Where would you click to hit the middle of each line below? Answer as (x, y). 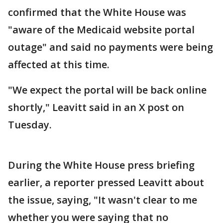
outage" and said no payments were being (111, 47)
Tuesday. (31, 125)
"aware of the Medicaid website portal (101, 30)
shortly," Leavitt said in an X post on (96, 107)
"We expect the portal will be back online (107, 90)
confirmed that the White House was (97, 12)
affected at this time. (60, 64)
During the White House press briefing (101, 165)
